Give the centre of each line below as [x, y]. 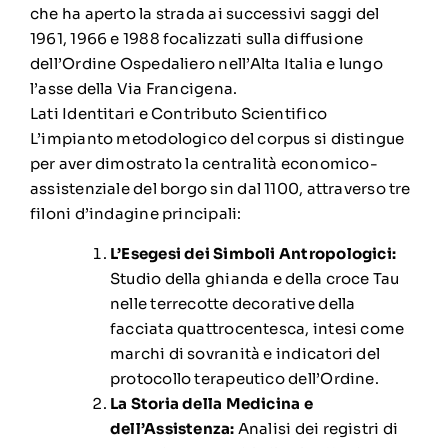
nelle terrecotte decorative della [232, 303]
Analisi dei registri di [316, 428]
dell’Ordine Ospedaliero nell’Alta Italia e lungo [206, 63]
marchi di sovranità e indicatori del [245, 353]
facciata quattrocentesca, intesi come [257, 328]
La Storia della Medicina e [211, 403]
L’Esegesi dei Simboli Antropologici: [253, 253]
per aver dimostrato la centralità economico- [203, 163]
